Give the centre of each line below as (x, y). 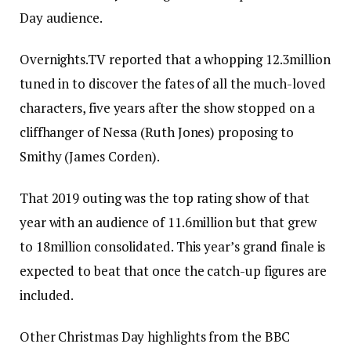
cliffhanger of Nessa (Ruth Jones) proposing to (157, 132)
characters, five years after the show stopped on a (167, 108)
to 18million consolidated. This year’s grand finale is (173, 247)
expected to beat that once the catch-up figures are (173, 271)
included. (47, 295)
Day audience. (61, 18)
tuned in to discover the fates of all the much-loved (173, 84)
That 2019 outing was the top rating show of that (165, 198)
